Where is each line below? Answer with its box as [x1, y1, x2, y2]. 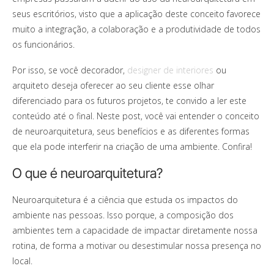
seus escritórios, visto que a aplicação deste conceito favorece [12, 7, 261, 20]
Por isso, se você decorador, [12, 64, 127, 76]
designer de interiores [127, 64, 213, 76]
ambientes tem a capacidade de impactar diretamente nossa [12, 224, 257, 236]
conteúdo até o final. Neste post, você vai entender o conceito [12, 109, 259, 122]
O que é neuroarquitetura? [12, 165, 163, 181]
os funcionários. [12, 38, 75, 50]
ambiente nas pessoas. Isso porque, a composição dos [12, 209, 234, 221]
